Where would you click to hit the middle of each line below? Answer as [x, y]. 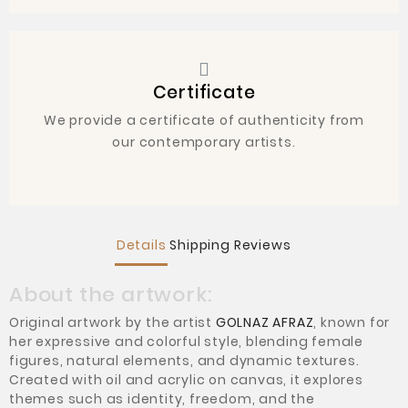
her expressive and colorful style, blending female [186, 342]
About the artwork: [111, 295]
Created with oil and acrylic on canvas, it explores [186, 380]
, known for [352, 323]
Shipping [200, 245]
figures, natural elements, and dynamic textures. [184, 361]
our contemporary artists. [204, 143]
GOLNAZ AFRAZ [265, 323]
